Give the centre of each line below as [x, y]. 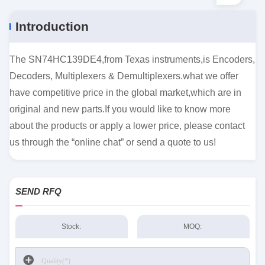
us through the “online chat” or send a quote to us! [113, 142]
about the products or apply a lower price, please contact [127, 126]
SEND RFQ [38, 191]
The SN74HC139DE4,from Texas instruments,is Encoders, [132, 59]
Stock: [71, 227]
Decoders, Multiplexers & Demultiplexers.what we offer [124, 76]
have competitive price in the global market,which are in [125, 93]
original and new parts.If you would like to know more [120, 109]
